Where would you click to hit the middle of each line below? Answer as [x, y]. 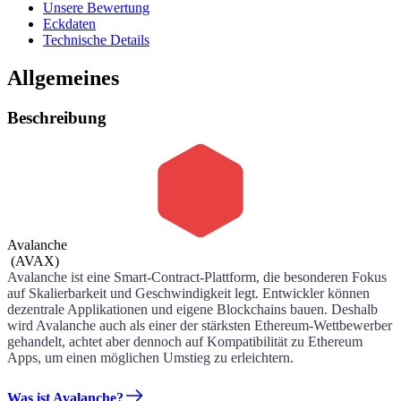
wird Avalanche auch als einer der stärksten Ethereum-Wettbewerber [200, 326]
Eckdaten [69, 23]
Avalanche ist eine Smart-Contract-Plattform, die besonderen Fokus [197, 277]
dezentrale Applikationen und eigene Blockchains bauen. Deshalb [192, 310]
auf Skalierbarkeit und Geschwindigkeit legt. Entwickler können [188, 294]
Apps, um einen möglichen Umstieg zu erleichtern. [150, 358]
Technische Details [96, 39]
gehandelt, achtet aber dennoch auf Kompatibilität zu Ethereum [185, 342]
